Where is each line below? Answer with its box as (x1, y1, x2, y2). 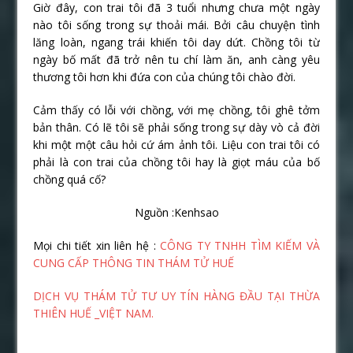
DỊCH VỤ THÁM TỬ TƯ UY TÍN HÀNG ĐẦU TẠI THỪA (33, 288, 320, 303)
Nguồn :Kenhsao (134, 204, 219, 220)
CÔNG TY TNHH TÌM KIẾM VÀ (155, 237, 320, 253)
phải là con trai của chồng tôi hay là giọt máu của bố (33, 154, 320, 169)
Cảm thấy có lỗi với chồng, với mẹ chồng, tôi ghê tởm (33, 102, 320, 117)
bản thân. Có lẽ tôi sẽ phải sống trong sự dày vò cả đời (33, 119, 320, 135)
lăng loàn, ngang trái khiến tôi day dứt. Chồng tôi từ (33, 34, 320, 50)
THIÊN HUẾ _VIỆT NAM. (33, 305, 154, 321)
